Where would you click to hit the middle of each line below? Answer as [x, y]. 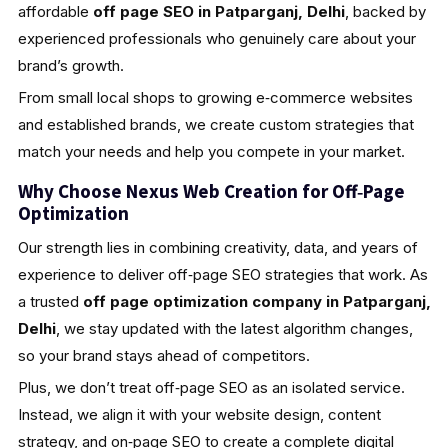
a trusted [50, 301]
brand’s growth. [70, 65]
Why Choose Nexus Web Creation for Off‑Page [211, 190]
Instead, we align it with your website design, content [199, 414]
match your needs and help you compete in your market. [211, 151]
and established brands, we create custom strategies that [215, 124]
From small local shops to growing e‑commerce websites [215, 97]
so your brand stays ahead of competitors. [163, 355]
